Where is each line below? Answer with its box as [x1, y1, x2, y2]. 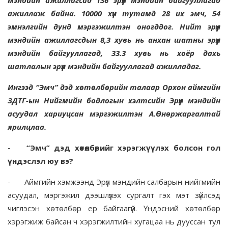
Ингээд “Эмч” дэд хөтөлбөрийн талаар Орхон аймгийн [8, 82, 220, 93]
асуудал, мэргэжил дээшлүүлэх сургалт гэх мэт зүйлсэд [8, 190, 220, 201]
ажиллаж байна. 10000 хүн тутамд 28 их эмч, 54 [8, 8, 220, 19]
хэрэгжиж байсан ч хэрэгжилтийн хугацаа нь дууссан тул [8, 216, 220, 227]
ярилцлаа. [8, 122, 46, 132]
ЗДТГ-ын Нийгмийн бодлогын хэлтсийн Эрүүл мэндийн [8, 95, 220, 106]
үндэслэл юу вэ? [8, 156, 73, 166]
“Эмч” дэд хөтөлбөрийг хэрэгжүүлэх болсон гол [26, 142, 220, 153]
